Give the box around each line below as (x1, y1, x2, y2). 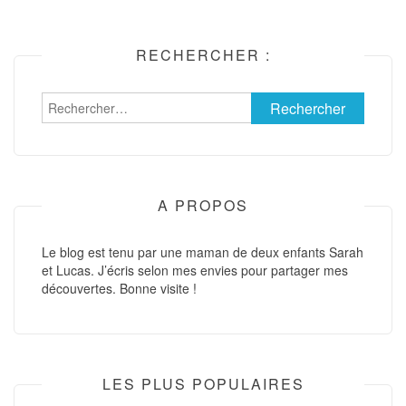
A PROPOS (158, 195, 248, 217)
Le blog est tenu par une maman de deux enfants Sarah (42, 243, 363, 262)
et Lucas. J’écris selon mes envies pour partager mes (42, 261, 348, 280)
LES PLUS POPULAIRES (101, 373, 304, 395)
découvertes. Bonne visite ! (42, 279, 197, 298)
